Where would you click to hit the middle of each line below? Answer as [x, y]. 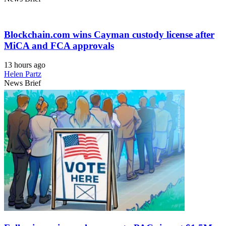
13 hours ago [25, 65]
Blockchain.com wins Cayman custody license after [109, 34]
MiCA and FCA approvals [59, 45]
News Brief [22, 83]
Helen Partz [23, 74]
